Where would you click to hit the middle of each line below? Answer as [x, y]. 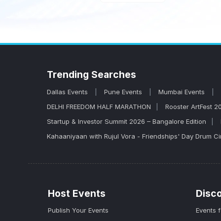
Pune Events [124, 92]
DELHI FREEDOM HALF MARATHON [99, 107]
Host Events [77, 193]
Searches [114, 74]
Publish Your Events [78, 210]
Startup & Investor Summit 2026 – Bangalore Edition [127, 121]
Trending [69, 74]
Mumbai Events [183, 92]
